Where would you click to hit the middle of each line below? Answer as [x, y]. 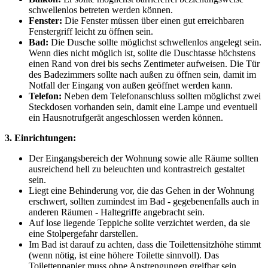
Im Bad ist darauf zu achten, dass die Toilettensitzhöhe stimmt [145, 245]
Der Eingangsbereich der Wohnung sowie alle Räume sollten [144, 159]
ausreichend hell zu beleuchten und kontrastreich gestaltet [137, 169]
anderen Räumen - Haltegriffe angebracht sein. [117, 212]
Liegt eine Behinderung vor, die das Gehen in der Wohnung [141, 191]
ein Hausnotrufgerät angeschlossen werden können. [126, 118]
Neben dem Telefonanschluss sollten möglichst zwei [162, 96]
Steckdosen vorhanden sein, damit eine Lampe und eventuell [143, 107]
